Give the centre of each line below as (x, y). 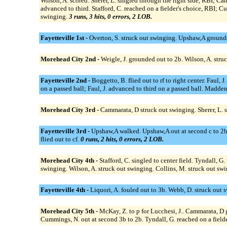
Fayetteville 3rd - (66, 131)
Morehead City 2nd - (70, 59)
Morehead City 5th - (70, 211)
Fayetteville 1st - (65, 37)
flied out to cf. (60, 139)
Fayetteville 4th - (65, 190)
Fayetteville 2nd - (66, 80)
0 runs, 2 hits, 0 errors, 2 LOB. (122, 139)
